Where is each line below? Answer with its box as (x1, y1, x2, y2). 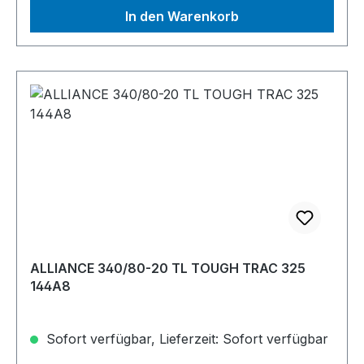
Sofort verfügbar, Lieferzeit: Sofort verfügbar (42, 331, 328, 348)
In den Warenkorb (125, 8, 239, 25)
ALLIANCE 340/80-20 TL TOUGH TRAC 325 (30, 260, 305, 277)
